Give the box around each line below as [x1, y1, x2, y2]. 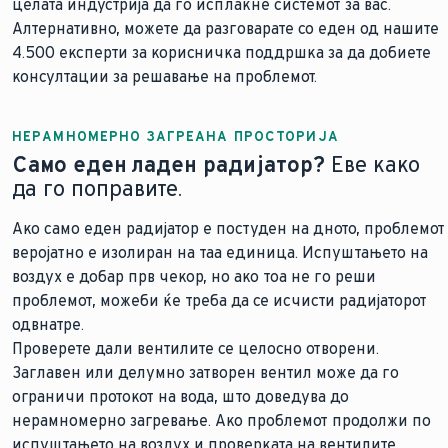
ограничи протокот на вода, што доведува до [12, 387, 349, 406]
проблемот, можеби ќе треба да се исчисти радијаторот [12, 291, 427, 310]
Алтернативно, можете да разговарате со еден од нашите [12, 19, 439, 38]
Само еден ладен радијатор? [12, 151, 325, 178]
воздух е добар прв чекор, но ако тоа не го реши [12, 267, 376, 286]
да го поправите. [12, 175, 182, 202]
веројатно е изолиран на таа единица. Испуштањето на [12, 243, 428, 262]
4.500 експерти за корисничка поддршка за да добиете [12, 43, 431, 62]
